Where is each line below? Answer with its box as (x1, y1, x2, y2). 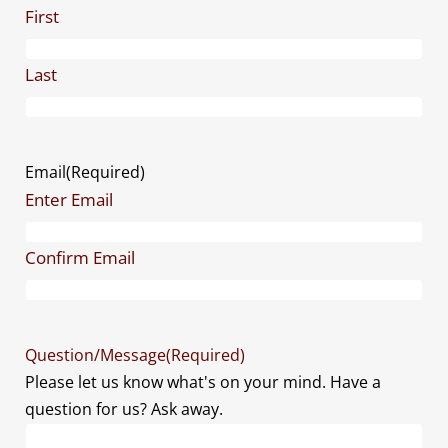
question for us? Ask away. (25, 398, 223, 421)
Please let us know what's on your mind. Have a (25, 371, 381, 394)
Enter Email (25, 188, 113, 212)
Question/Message (25, 344, 166, 367)
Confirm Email (25, 246, 135, 270)
